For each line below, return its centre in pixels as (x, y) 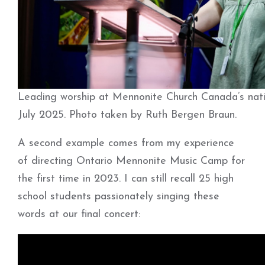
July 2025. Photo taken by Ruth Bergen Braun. (127, 115)
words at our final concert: (79, 215)
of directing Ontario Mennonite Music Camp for (131, 161)
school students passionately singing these (119, 197)
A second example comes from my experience (126, 144)
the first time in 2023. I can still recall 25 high (126, 179)
